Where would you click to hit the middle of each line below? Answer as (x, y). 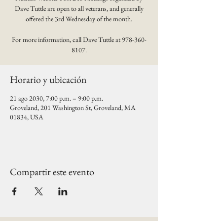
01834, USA (27, 117)
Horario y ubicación (48, 79)
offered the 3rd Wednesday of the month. (79, 19)
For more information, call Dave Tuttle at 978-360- (79, 39)
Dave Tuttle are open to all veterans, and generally (79, 8)
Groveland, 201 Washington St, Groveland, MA (73, 108)
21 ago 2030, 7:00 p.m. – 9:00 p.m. (56, 98)
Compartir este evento (52, 172)
